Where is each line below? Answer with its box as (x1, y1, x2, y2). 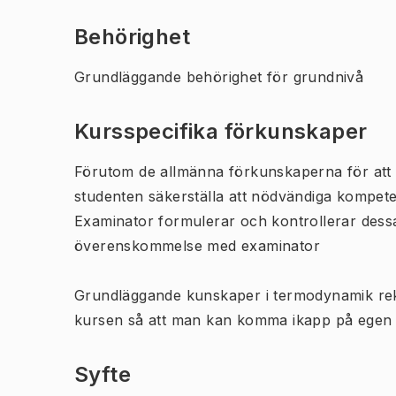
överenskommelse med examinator (74, 237, 320, 255)
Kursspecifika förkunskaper (74, 118, 368, 144)
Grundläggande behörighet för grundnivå (74, 68, 364, 86)
